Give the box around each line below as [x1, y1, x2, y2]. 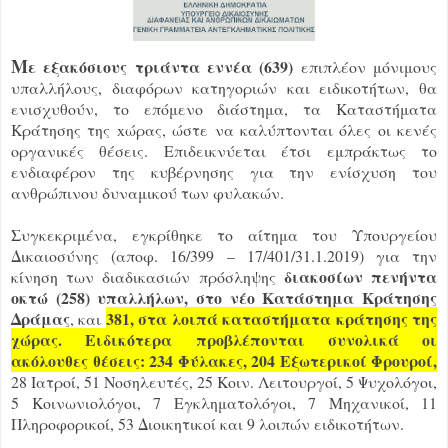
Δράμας [11, 306, 70, 330]
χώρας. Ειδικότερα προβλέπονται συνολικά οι [11, 327, 437, 351]
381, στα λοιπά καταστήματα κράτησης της [105, 306, 438, 330]
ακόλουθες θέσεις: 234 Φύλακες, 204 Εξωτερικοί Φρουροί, [11, 348, 437, 372]
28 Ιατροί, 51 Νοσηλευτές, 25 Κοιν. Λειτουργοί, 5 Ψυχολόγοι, [11, 370, 437, 392]
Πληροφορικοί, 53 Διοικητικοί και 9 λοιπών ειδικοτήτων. [11, 412, 404, 434]
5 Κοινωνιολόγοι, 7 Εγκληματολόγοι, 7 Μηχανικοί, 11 [11, 391, 437, 413]
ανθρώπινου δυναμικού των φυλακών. [11, 181, 284, 203]
